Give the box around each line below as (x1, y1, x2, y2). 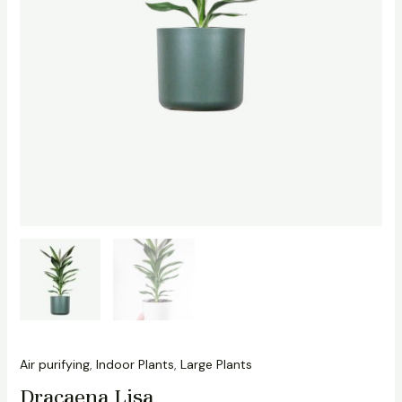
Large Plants (179, 355, 252, 372)
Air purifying (19, 355, 90, 372)
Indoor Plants (95, 355, 174, 372)
